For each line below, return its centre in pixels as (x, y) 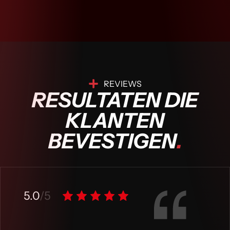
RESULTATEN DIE (115, 100)
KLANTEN (115, 121)
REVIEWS (123, 84)
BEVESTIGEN (112, 141)
